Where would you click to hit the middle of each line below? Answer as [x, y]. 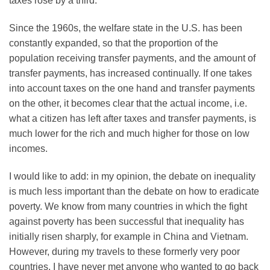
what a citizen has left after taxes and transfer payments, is [133, 119]
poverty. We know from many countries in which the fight [128, 206]
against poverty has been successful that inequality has [127, 221]
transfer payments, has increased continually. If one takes [130, 74]
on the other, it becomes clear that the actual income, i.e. [128, 104]
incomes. [28, 149]
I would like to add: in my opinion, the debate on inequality [132, 176]
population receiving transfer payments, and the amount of [132, 58]
